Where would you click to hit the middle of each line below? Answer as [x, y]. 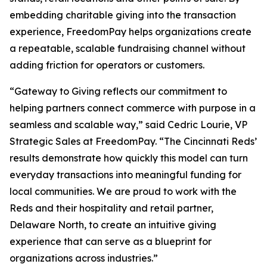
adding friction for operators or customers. [107, 65]
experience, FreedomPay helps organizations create [131, 32]
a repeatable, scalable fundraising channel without [128, 48]
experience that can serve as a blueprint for [111, 241]
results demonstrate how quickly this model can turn [129, 158]
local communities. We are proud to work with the [123, 191]
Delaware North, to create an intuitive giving [113, 225]
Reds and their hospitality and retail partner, [111, 208]
